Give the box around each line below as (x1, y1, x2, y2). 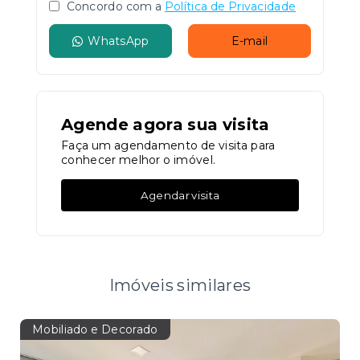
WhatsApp (88, 34, 149, 48)
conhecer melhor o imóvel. (61, 153, 216, 167)
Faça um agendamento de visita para (61, 138, 276, 153)
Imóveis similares (108, 276, 252, 295)
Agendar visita (140, 188, 220, 202)
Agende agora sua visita (61, 115, 270, 134)
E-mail (231, 34, 268, 48)
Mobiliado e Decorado (32, 322, 158, 337)
